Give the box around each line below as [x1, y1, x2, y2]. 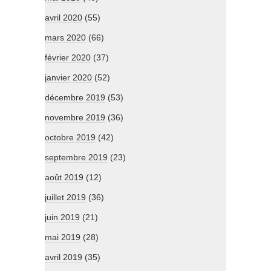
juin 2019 [45, 212, 80, 223]
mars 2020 [45, 33, 86, 43]
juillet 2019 [45, 192, 86, 203]
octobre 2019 [45, 132, 96, 143]
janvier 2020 [45, 73, 92, 83]
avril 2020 [45, 13, 82, 23]
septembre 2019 [45, 152, 108, 163]
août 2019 [45, 172, 83, 183]
